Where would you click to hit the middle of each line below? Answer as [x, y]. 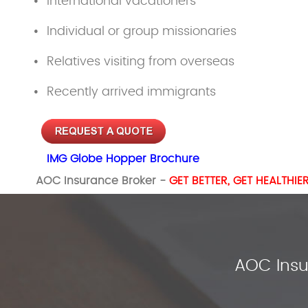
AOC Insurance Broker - [102, 181]
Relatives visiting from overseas [141, 62]
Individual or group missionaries [142, 31]
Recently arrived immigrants [131, 92]
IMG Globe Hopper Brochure [125, 159]
